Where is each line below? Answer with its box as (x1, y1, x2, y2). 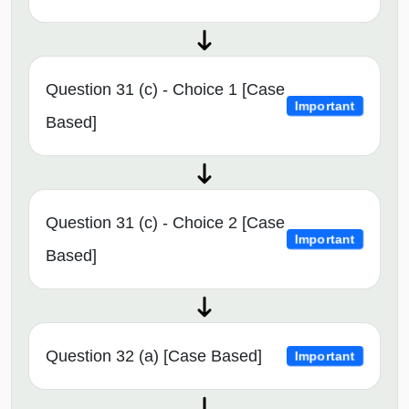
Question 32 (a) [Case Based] (46, 347, 262, 366)
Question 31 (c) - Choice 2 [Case (46, 214, 285, 233)
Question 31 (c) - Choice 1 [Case (46, 80, 285, 100)
